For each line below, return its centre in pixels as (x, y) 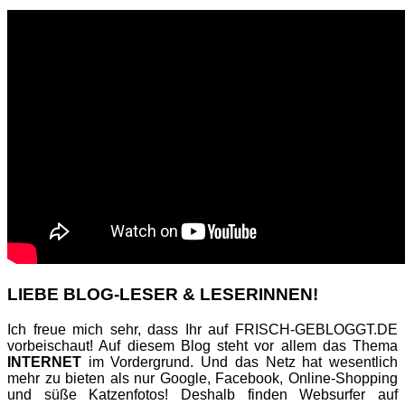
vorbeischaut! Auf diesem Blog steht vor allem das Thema (202, 345)
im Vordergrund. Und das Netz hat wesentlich (240, 362)
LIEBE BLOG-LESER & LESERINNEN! (163, 294)
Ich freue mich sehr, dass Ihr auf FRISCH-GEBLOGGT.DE (202, 329)
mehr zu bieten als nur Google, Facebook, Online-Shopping (202, 378)
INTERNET (44, 362)
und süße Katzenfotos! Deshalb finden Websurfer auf (202, 394)
